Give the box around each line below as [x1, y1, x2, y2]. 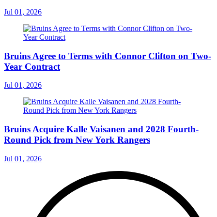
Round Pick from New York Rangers [4, 135, 150, 145]
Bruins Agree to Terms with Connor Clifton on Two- [4, 50, 211, 61]
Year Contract [4, 61, 60, 72]
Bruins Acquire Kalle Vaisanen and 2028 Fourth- [4, 124, 199, 135]
